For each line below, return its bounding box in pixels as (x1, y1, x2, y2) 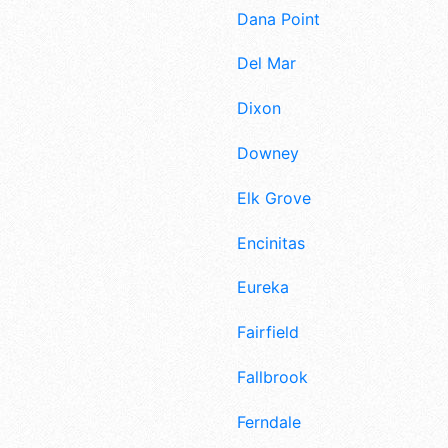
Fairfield (237, 322, 299, 343)
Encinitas (237, 232, 305, 253)
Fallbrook (237, 367, 308, 387)
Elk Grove (237, 187, 311, 208)
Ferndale (237, 411, 301, 432)
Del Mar (237, 53, 296, 74)
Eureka (237, 277, 289, 298)
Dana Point (237, 8, 320, 29)
